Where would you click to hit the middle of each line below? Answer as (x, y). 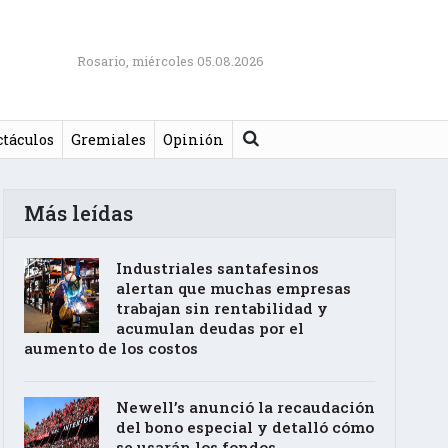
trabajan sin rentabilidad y (221, 307)
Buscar (259, 132)
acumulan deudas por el (209, 327)
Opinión (193, 139)
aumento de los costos (110, 347)
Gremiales (108, 139)
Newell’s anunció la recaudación (245, 406)
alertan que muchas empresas (233, 287)
